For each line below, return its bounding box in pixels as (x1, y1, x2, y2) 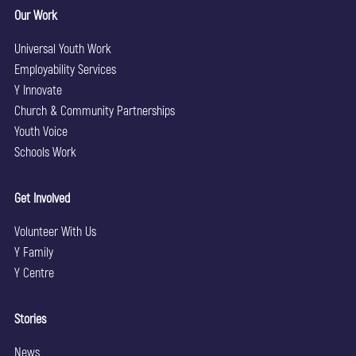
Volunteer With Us (14, 223, 96, 239)
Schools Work (14, 144, 76, 160)
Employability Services (14, 61, 116, 77)
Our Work (14, 7, 57, 23)
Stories (14, 311, 46, 327)
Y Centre (14, 265, 54, 281)
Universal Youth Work (14, 41, 111, 56)
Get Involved (14, 190, 70, 206)
